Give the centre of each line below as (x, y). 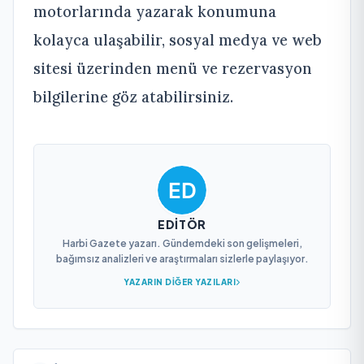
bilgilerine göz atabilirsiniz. (133, 96)
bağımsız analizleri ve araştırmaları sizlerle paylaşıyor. (182, 258)
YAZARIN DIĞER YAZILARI (180, 282)
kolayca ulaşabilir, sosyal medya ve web (178, 39)
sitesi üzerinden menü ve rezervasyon (173, 68)
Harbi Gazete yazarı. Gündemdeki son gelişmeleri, (182, 243)
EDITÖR (182, 224)
